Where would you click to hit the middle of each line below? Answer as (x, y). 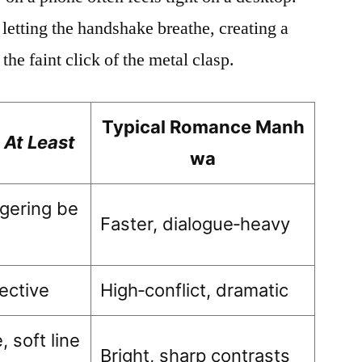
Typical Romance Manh (203, 127)
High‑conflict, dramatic (195, 290)
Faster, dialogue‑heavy (196, 224)
